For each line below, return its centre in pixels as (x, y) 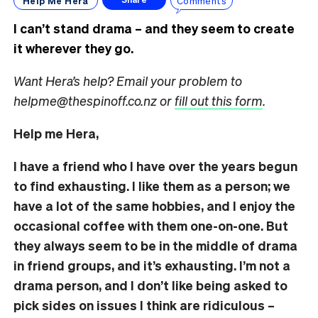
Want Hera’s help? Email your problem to (128, 81)
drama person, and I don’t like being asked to (150, 285)
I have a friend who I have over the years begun (155, 166)
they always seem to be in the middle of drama (155, 246)
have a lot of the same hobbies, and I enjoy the (154, 206)
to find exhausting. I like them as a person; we (152, 186)
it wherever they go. (73, 48)
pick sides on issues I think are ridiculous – (144, 305)
